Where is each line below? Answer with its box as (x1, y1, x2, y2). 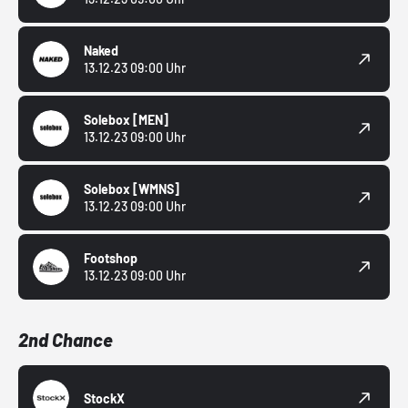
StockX (84, 390, 125, 406)
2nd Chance (18, 329, 113, 352)
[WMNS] (133, 181, 179, 198)
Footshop (84, 250, 138, 267)
